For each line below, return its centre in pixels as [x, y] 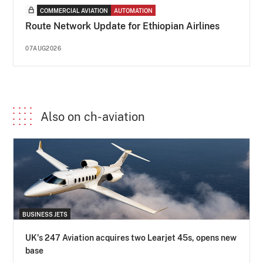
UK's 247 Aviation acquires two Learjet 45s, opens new [131, 238]
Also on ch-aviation [93, 117]
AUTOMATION [134, 10]
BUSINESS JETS [45, 215]
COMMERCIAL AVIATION [74, 10]
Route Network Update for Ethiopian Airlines [123, 26]
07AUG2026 [43, 48]
